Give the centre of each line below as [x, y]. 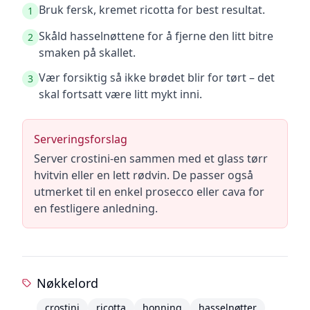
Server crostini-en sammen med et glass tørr [151, 158]
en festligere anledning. [96, 208]
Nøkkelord [67, 283]
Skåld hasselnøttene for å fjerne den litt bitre [156, 36]
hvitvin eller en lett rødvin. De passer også [144, 175]
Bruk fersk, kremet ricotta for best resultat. [152, 10]
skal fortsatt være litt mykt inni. [120, 94]
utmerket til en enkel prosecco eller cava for [149, 192]
